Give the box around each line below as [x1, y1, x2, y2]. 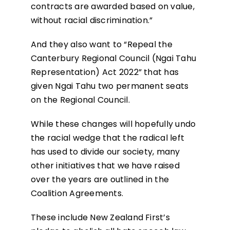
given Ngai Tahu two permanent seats [30, 80, 189, 92]
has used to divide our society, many [30, 146, 180, 158]
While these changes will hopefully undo [30, 118, 196, 130]
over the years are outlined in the [30, 174, 169, 186]
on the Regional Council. [30, 94, 130, 106]
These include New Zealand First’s [30, 212, 170, 224]
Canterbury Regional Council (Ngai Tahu [30, 52, 197, 65]
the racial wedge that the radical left [30, 132, 185, 144]
